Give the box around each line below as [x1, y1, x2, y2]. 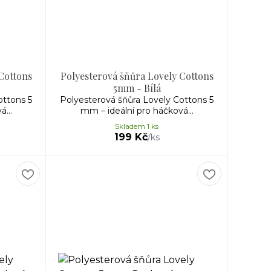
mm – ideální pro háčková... [80, 105, 194, 116]
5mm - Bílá [113, 82, 161, 94]
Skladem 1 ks [115, 122, 158, 131]
